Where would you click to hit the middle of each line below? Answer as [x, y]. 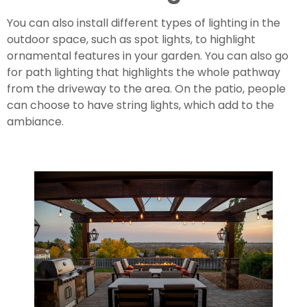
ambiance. [35, 122]
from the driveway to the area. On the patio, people [146, 89]
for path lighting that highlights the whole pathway [144, 72]
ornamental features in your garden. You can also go [148, 56]
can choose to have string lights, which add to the [140, 105]
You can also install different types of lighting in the [144, 23]
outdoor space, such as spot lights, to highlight [131, 39]
